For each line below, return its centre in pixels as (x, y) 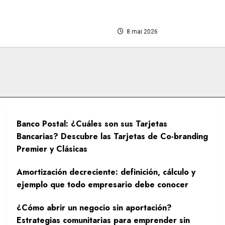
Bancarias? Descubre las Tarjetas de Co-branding (113, 137)
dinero (132, 17)
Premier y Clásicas (52, 149)
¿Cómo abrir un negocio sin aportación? (94, 208)
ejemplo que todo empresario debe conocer (103, 185)
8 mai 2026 (141, 32)
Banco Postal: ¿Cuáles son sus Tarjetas (92, 124)
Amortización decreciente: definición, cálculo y (106, 172)
